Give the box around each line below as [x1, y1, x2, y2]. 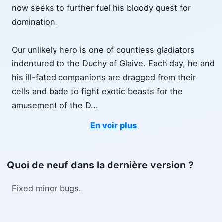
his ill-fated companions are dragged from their [12, 72, 196, 83]
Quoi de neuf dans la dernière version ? [7, 159, 194, 171]
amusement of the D [12, 100, 91, 111]
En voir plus [90, 120, 137, 131]
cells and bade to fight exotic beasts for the [12, 86, 183, 97]
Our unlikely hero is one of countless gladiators [12, 45, 195, 55]
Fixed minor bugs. [12, 183, 81, 193]
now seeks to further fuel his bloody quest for [12, 3, 191, 13]
